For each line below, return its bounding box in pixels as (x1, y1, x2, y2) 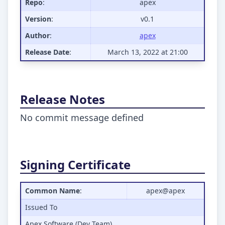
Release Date (25, 47, 69, 57)
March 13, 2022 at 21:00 (107, 47, 188, 57)
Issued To (25, 202, 57, 212)
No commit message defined (20, 111, 144, 124)
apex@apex (146, 186, 185, 195)
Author (25, 31, 50, 40)
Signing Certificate (20, 156, 131, 173)
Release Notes (20, 91, 105, 107)
